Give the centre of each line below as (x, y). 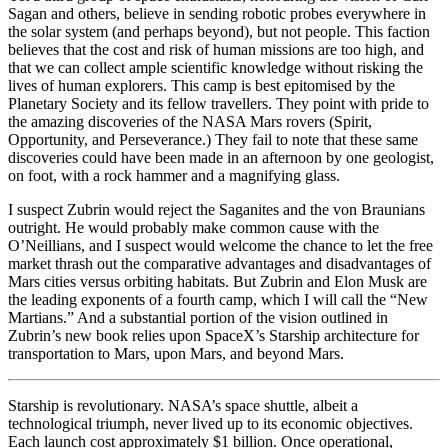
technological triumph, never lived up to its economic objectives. (210, 424)
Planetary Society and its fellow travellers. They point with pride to (218, 104)
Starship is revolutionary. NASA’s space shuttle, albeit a (183, 406)
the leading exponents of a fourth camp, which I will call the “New (218, 300)
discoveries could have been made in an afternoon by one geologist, (221, 158)
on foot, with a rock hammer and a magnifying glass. (174, 176)
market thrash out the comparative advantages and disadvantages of (219, 264)
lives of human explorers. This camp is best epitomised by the (201, 86)
